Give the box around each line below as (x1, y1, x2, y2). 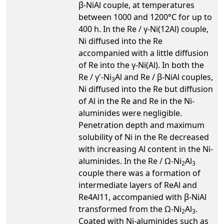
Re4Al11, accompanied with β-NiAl (78, 191, 206, 202)
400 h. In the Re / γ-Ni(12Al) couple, (78, 23, 208, 34)
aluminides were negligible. (78, 107, 182, 118)
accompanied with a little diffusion (78, 47, 208, 58)
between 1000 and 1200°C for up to (78, 11, 212, 22)
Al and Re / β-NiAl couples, (115, 71, 213, 82)
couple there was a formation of (78, 167, 200, 178)
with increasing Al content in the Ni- (78, 143, 213, 154)
